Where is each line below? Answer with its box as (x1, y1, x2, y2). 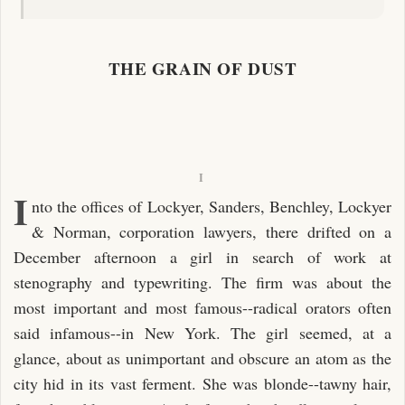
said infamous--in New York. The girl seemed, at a (14, 321, 391, 344)
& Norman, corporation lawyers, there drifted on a (32, 220, 391, 242)
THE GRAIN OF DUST (108, 55, 297, 81)
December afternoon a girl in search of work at (14, 245, 391, 268)
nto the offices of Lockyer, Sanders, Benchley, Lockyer (32, 194, 391, 217)
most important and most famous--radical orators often (14, 296, 391, 318)
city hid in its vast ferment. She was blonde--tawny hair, (14, 372, 391, 394)
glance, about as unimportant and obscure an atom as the (14, 346, 391, 369)
